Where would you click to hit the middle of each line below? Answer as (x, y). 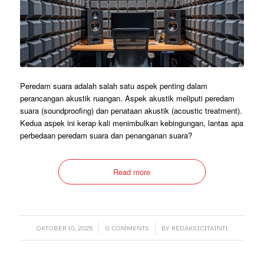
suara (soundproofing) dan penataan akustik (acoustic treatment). (131, 110)
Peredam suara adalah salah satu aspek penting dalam (113, 85)
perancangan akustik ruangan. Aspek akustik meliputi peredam (127, 98)
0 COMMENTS (127, 227)
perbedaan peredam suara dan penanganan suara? (106, 135)
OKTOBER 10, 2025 (64, 227)
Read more (132, 171)
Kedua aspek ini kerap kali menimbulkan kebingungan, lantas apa (131, 123)
